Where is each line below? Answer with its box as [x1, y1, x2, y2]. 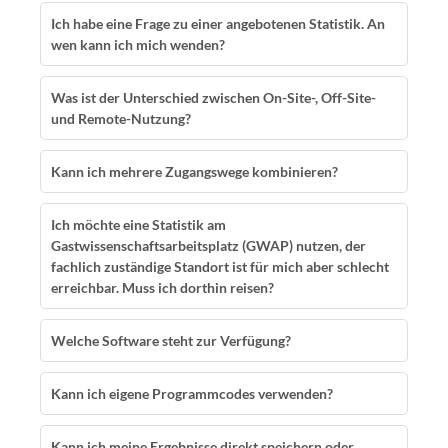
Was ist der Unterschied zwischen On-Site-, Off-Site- [51, 89, 376, 106]
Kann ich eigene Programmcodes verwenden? [51, 385, 333, 402]
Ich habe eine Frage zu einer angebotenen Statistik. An [51, 15, 385, 32]
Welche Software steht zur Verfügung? [51, 332, 291, 349]
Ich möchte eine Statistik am [51, 216, 226, 233]
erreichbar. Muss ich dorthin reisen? [51, 279, 274, 296]
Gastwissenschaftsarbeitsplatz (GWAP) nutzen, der [51, 237, 366, 254]
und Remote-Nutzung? [51, 110, 191, 127]
